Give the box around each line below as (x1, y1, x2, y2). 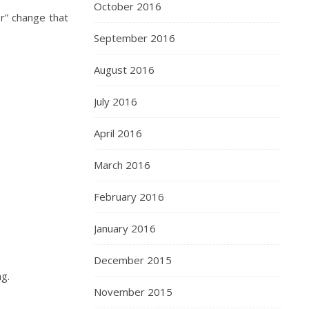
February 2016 (94, 190, 164, 203)
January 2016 (94, 221, 156, 235)
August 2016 (94, 63, 154, 77)
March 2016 (94, 158, 150, 172)
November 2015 (94, 285, 172, 299)
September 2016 (94, 31, 175, 45)
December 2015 (94, 253, 172, 267)
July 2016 (94, 94, 137, 108)
